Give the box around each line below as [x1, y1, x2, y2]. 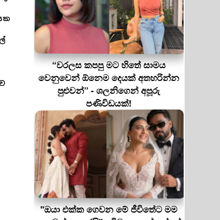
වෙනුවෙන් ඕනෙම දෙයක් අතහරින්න [38, 71, 179, 84]
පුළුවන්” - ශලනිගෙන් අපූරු [57, 84, 160, 97]
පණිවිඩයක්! [86, 97, 132, 110]
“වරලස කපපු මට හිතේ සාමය [52, 58, 165, 71]
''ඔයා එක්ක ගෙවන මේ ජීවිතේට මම [40, 203, 177, 216]
